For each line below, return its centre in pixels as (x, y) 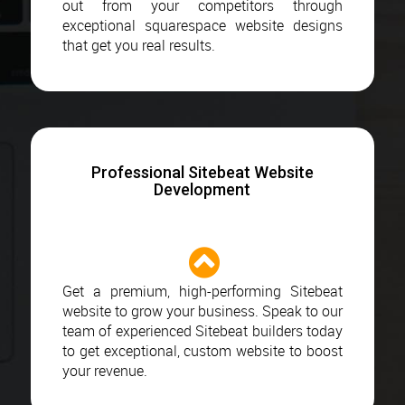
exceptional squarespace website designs (202, 25)
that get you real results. (138, 45)
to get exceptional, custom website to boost (202, 350)
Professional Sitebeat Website (202, 172)
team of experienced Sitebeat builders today (202, 330)
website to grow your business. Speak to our (202, 311)
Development (202, 189)
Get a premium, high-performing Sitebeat (202, 291)
